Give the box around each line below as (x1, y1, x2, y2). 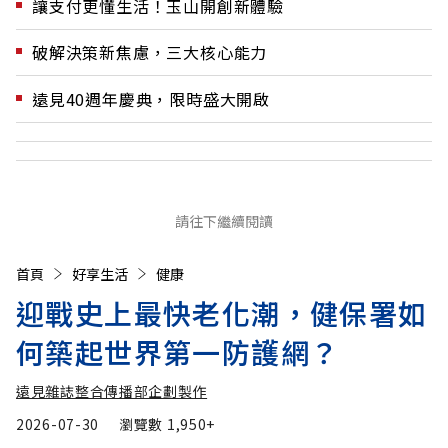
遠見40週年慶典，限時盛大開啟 (32, 86, 270, 111)
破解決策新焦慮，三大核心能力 (32, 40, 268, 65)
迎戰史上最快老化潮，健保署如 (16, 292, 428, 333)
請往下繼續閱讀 (175, 210, 273, 231)
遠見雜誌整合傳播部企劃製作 (16, 380, 208, 401)
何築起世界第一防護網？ (16, 331, 340, 372)
